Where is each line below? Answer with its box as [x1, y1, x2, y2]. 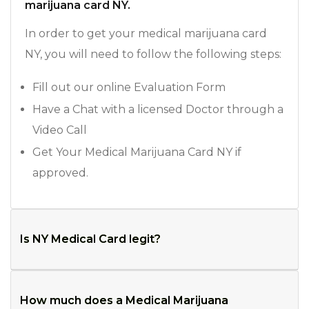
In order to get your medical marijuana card [25, 27, 267, 40]
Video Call [32, 123, 87, 137]
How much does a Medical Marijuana [20, 294, 228, 307]
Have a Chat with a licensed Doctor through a [32, 103, 283, 116]
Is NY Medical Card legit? [20, 232, 161, 246]
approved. [32, 166, 88, 179]
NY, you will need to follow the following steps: [25, 48, 281, 61]
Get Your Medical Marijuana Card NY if [32, 146, 241, 159]
